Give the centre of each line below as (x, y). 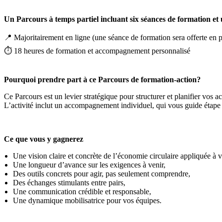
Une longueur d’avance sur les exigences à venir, (89, 165)
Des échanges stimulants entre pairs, (69, 183)
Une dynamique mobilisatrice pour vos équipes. (87, 200)
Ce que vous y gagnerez (44, 139)
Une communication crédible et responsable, (82, 192)
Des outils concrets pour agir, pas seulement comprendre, (102, 174)
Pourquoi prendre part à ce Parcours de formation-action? (103, 80)
